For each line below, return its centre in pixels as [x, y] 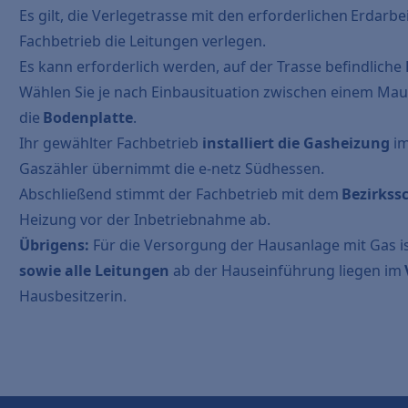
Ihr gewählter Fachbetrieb [111, 143]
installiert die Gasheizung [296, 143]
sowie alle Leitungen [97, 270]
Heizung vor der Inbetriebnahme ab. [147, 219]
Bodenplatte [88, 117]
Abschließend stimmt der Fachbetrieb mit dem [181, 194]
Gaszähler [54, 168]
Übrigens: [55, 245]
